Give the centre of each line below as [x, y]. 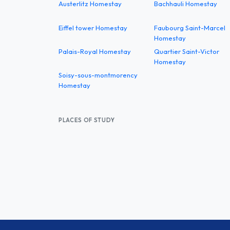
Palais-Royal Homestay [95, 52]
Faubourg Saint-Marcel [190, 27]
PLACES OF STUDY [87, 120]
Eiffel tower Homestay [93, 27]
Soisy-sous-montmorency [98, 75]
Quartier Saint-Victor [187, 52]
